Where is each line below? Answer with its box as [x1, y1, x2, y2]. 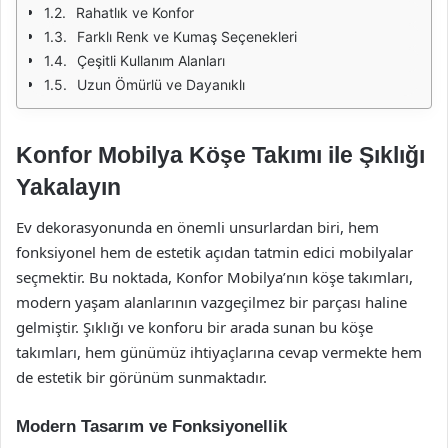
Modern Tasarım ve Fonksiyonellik [16, 416, 287, 436]
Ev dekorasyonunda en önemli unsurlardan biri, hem [16, 216, 379, 237]
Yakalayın [16, 174, 121, 200]
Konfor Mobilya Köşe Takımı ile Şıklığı [16, 142, 425, 168]
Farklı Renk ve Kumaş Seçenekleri [77, 28, 297, 45]
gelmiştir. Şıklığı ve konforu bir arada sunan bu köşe [16, 316, 373, 337]
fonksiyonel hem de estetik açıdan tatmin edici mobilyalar [16, 241, 413, 262]
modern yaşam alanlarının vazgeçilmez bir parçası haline [16, 291, 407, 312]
